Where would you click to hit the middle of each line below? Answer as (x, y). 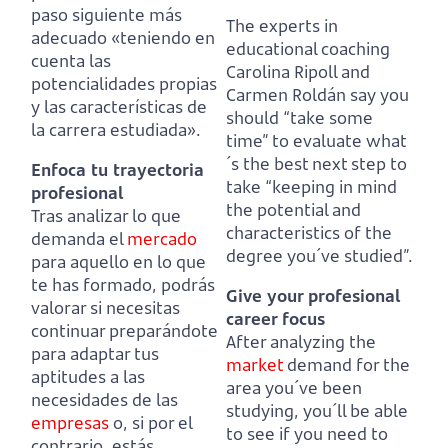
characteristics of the (309, 232)
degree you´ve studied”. (319, 255)
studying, (262, 410)
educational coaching (308, 48)
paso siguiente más (106, 14)
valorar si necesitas (105, 307)
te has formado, (94, 284)
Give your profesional (313, 295)
